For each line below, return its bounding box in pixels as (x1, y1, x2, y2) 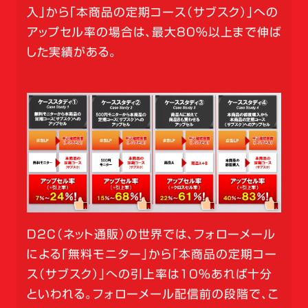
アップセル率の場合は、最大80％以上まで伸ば (26, 25, 281, 38)
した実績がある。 (26, 45, 117, 58)
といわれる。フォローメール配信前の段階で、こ (26, 287, 279, 300)
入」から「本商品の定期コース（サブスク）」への (26, 5, 278, 18)
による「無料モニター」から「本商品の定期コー (26, 247, 277, 260)
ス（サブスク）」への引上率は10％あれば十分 (26, 267, 272, 280)
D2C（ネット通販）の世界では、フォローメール (26, 228, 276, 240)
